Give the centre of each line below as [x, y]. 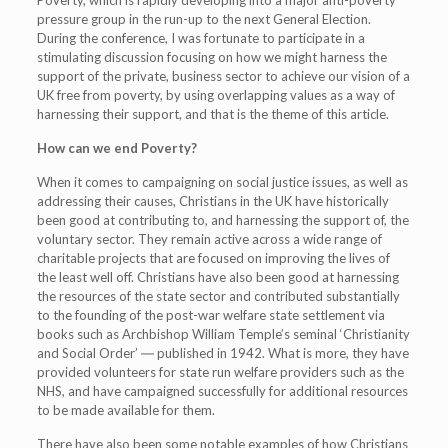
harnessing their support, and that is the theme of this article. [212, 114]
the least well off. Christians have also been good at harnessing [217, 277]
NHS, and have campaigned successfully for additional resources [222, 391]
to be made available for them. [125, 410]
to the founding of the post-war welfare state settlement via [210, 315]
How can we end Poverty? [116, 148]
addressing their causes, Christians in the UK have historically [212, 201]
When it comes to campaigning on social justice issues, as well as [222, 182]
